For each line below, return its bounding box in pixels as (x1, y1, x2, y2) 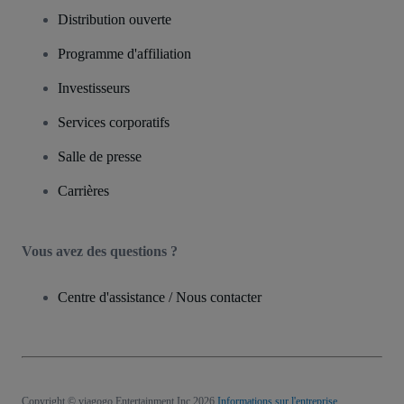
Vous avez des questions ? (22, 243, 178, 260)
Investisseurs (58, 80, 130, 96)
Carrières (58, 183, 109, 199)
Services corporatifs (58, 115, 170, 131)
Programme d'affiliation (58, 46, 191, 62)
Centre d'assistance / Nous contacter (58, 289, 262, 306)
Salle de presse (58, 149, 142, 165)
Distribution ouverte (58, 12, 171, 28)
